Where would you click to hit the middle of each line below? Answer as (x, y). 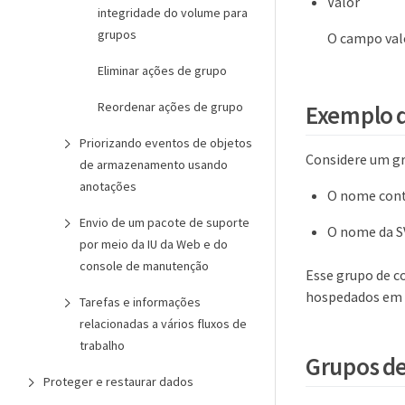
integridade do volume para (173, 13)
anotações (108, 186)
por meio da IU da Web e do (154, 244)
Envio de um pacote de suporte (165, 222)
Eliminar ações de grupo (162, 71)
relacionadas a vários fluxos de (163, 324)
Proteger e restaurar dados (118, 381)
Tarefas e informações (140, 302)
